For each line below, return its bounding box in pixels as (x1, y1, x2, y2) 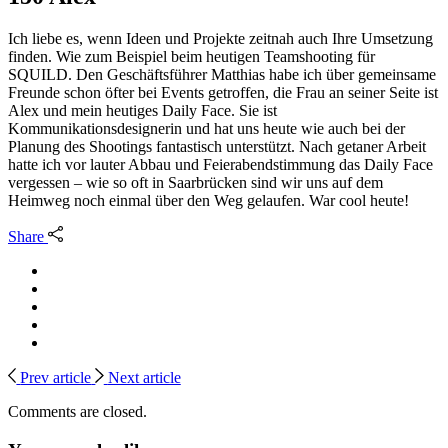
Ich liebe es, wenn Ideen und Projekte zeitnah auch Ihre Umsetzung (8, 29, 433, 47)
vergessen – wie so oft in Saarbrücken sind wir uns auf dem (8, 173, 383, 191)
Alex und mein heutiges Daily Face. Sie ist (8, 101, 277, 119)
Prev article (20, 368, 92, 386)
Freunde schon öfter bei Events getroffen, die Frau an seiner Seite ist (8, 83, 438, 101)
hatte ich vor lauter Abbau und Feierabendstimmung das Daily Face (8, 155, 433, 173)
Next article (107, 368, 181, 386)
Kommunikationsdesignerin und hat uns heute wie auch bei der (8, 119, 405, 137)
